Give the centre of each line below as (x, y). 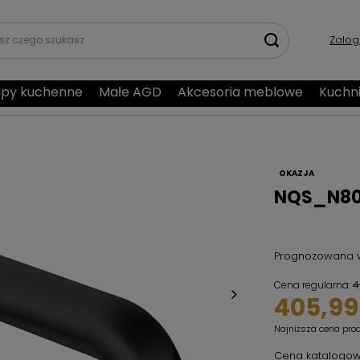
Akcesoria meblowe (240, 92)
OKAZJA (297, 173)
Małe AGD (130, 92)
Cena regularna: (313, 285)
